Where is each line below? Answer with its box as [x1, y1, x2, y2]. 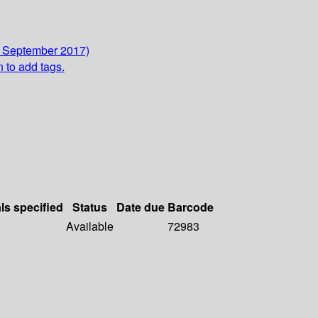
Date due [116, 199, 165, 216]
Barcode [168, 199, 214, 216]
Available [66, 218, 114, 235]
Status [72, 199, 107, 216]
